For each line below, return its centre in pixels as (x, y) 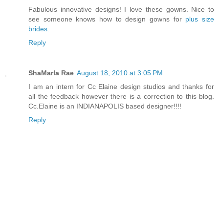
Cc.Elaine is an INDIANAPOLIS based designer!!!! (105, 106)
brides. (39, 29)
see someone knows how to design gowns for (107, 19)
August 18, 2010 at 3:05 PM (120, 73)
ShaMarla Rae (51, 73)
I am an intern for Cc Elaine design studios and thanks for (121, 87)
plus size (200, 19)
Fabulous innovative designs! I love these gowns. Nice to (121, 10)
